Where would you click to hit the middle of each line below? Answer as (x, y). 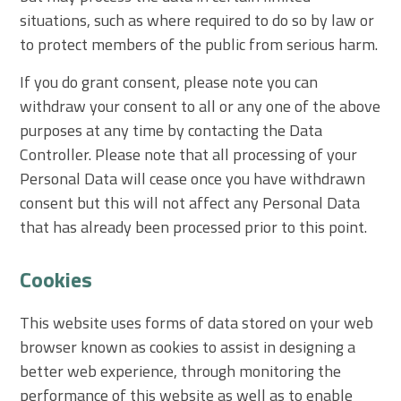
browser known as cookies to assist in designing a (188, 346)
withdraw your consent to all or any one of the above (200, 106)
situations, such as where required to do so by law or (197, 20)
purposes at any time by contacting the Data (171, 130)
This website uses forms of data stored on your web (197, 322)
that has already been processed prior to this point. (194, 226)
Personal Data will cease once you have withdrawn (193, 178)
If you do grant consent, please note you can (169, 81)
